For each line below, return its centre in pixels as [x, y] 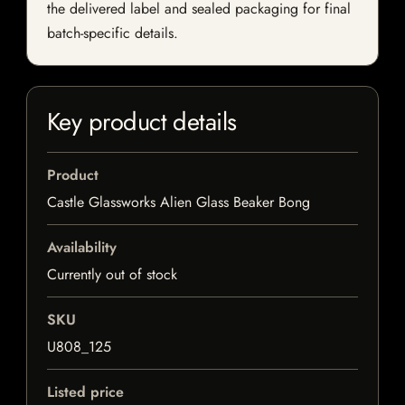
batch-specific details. [113, 33]
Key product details [142, 122]
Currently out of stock [112, 275]
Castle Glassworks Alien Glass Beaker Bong [179, 202]
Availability [82, 248]
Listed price [85, 392]
